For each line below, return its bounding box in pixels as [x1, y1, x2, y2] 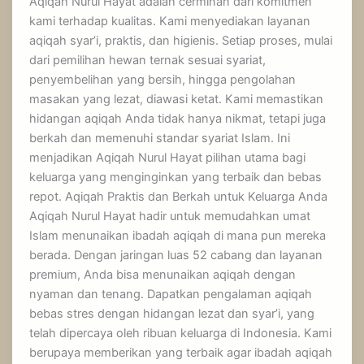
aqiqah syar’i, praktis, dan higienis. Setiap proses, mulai [29, 33, 333, 49]
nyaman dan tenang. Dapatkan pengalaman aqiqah [29, 287, 313, 302]
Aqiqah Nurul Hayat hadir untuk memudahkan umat [29, 209, 311, 224]
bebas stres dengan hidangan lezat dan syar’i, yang [29, 306, 315, 322]
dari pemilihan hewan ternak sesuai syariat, [29, 53, 266, 68]
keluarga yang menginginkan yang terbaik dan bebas [29, 170, 323, 185]
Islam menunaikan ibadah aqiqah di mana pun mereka [29, 228, 327, 244]
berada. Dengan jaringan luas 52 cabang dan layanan [29, 248, 323, 263]
